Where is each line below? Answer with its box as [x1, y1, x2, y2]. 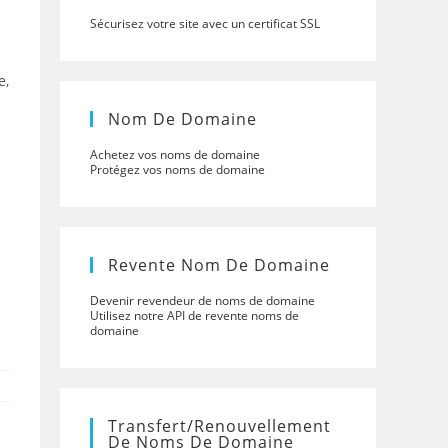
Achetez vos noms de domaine [90, 146, 260, 163]
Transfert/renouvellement [108, 415, 331, 437]
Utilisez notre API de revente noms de [90, 307, 299, 324]
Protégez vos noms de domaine [90, 161, 265, 178]
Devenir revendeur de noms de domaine [90, 292, 315, 309]
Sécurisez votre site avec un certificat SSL [90, 15, 320, 32]
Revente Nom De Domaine [108, 254, 330, 276]
